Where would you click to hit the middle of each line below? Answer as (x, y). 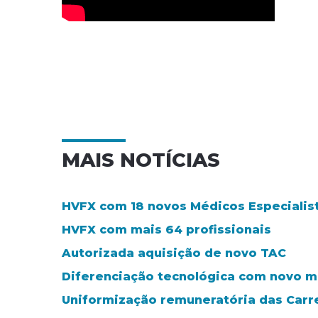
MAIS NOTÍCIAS (141, 160)
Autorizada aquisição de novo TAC (174, 253)
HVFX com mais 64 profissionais (166, 230)
